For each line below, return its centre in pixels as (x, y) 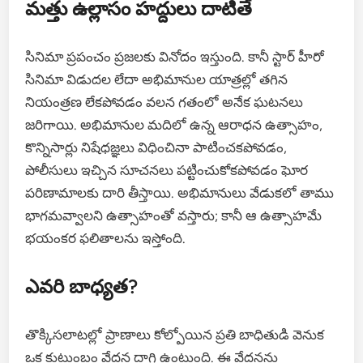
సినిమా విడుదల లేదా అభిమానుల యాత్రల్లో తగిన (157, 79)
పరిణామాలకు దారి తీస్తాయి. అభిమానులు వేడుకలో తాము (180, 192)
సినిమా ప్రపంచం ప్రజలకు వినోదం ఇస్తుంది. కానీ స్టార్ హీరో (175, 56)
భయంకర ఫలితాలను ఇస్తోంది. (106, 238)
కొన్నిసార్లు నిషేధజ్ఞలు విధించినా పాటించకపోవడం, (156, 147)
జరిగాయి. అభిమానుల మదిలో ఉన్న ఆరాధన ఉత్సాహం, (174, 124)
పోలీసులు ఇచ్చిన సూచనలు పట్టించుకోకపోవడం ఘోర (167, 170)
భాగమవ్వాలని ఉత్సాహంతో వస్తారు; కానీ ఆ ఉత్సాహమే (174, 215)
